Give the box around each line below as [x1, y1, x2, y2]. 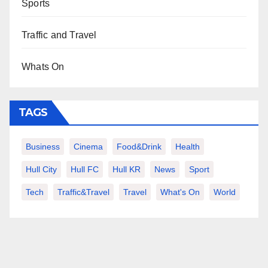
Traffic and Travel [22, 29, 97, 40]
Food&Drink [117, 141, 162, 151]
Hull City [26, 164, 57, 174]
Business [26, 141, 60, 151]
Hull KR [112, 164, 141, 174]
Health [175, 141, 200, 151]
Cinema [74, 141, 103, 151]
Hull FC [71, 164, 99, 174]
